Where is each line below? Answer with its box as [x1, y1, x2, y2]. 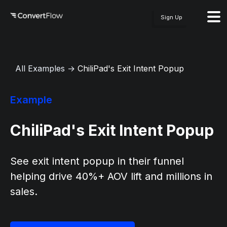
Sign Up [161, 14, 182, 21]
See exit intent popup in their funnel [10, 155, 184, 167]
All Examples [15, 63, 65, 73]
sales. [10, 185, 37, 198]
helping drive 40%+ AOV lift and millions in [10, 170, 212, 182]
